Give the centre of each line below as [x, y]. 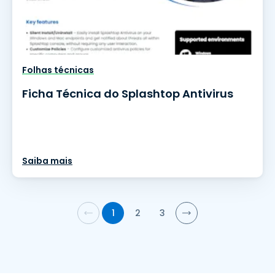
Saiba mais [47, 161]
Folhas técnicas [58, 70]
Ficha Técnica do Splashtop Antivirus [128, 94]
